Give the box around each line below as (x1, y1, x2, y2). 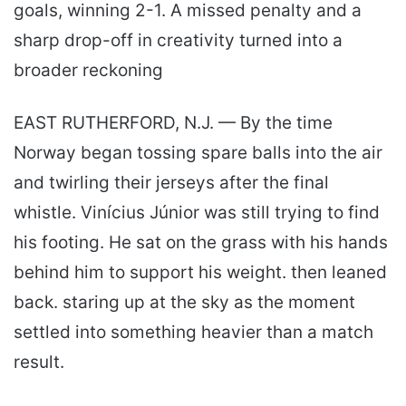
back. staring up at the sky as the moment (14, 291, 355, 313)
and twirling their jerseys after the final (14, 171, 329, 193)
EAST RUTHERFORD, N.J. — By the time (14, 111, 333, 133)
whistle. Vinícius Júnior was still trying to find (14, 201, 380, 223)
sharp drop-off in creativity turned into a (14, 29, 343, 51)
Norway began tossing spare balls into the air (14, 141, 382, 163)
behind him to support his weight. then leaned (14, 261, 387, 283)
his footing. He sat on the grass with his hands (14, 231, 388, 253)
